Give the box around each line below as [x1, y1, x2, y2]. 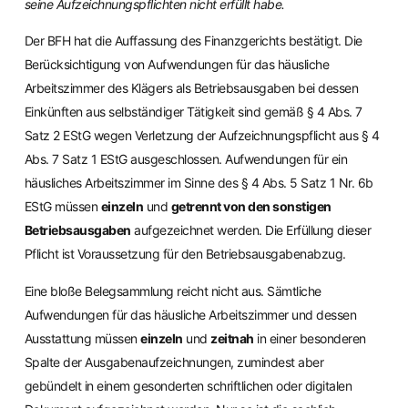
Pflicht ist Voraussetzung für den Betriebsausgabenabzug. [24, 246, 346, 262]
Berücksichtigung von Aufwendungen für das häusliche [24, 56, 330, 73]
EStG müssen [24, 199, 101, 215]
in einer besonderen [253, 330, 366, 346]
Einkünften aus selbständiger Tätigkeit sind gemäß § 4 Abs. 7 [24, 104, 362, 120]
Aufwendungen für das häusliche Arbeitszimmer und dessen [24, 306, 357, 322]
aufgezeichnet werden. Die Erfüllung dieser [130, 222, 372, 239]
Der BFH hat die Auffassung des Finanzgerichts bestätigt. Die [24, 33, 362, 49]
